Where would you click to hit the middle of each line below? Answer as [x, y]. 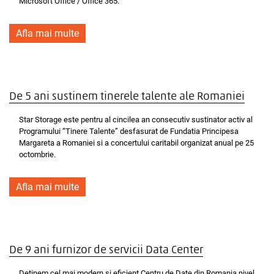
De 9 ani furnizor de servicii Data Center [106, 250]
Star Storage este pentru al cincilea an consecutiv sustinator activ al [136, 120]
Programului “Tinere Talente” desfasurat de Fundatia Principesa [129, 131]
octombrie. [37, 154]
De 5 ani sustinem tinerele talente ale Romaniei [127, 97]
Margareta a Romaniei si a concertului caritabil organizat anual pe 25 [136, 143]
